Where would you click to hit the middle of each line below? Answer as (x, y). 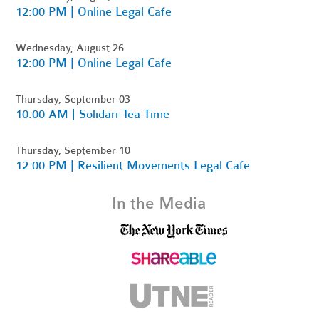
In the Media (159, 204)
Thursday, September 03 (73, 99)
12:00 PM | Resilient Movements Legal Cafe (133, 166)
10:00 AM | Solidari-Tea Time (93, 115)
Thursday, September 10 (73, 151)
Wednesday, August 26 (70, 48)
